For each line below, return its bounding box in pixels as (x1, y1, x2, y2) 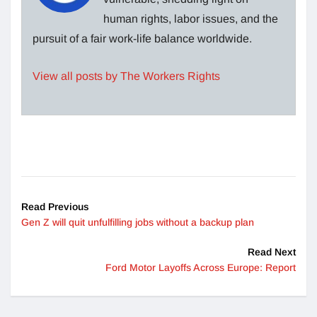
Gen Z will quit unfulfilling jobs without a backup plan (21, 216, 254, 228)
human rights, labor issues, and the (103, 12, 278, 25)
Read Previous (21, 200, 89, 212)
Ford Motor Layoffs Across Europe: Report (105, 261, 296, 273)
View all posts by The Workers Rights (33, 69, 220, 82)
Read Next (248, 246, 296, 258)
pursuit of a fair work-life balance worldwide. (33, 32, 252, 45)
